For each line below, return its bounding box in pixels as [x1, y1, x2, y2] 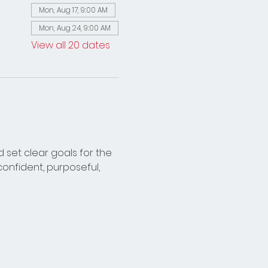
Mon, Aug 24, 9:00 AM [38, 23, 111, 33]
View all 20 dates [31, 38, 110, 52]
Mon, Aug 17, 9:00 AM [38, 5, 108, 15]
